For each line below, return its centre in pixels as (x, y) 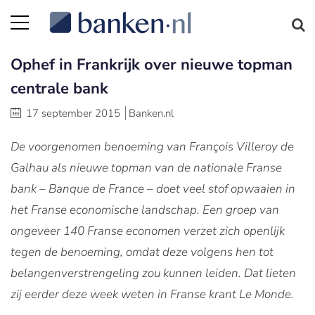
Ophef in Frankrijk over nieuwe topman (152, 65)
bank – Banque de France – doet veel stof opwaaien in (153, 189)
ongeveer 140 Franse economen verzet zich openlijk (148, 231)
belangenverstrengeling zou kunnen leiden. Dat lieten (153, 273)
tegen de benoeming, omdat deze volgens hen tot (142, 252)
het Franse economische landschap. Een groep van (145, 210)
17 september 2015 (73, 113)
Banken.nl (151, 113)
